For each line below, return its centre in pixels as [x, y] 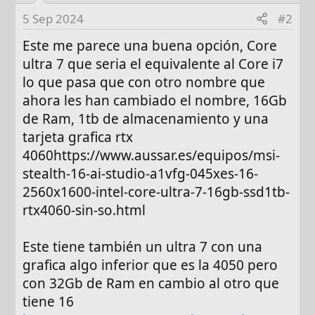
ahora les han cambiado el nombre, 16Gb [155, 101]
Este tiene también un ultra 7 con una [143, 247]
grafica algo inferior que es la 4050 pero [150, 265]
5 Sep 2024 [53, 19]
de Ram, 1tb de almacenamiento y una [146, 119]
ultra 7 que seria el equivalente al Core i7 [153, 64]
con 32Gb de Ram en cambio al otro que [151, 284]
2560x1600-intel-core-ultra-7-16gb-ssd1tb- [156, 192]
